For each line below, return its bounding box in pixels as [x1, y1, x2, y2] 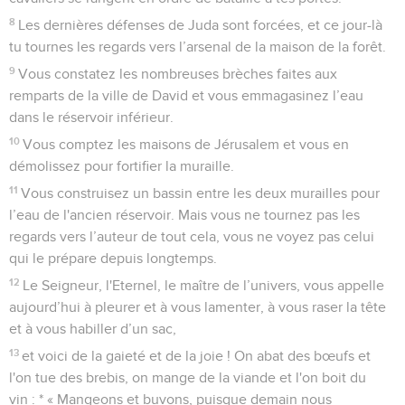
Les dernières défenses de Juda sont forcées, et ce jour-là [18, 17, 383, 33]
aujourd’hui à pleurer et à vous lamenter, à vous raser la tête [9, 299, 386, 315]
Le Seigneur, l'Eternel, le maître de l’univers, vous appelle [23, 278, 385, 293]
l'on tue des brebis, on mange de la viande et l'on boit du [9, 370, 366, 385]
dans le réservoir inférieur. [9, 109, 174, 125]
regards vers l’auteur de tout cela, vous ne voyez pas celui [9, 229, 374, 244]
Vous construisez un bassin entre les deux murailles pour [21, 185, 381, 201]
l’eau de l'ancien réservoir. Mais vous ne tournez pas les [9, 207, 360, 222]
